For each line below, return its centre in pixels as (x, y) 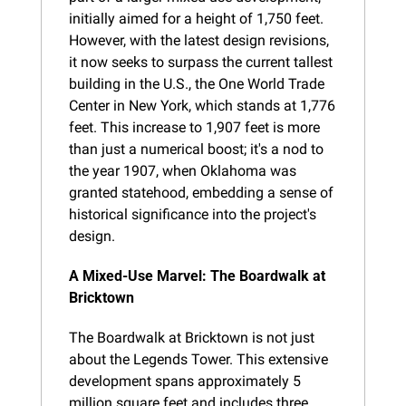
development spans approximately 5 (185, 381)
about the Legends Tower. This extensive (198, 359)
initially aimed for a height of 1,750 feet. (196, 18)
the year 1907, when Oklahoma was (183, 170)
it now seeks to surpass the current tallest (201, 62)
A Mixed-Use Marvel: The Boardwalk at (197, 275)
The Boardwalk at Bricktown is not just (192, 337)
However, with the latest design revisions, (199, 40)
